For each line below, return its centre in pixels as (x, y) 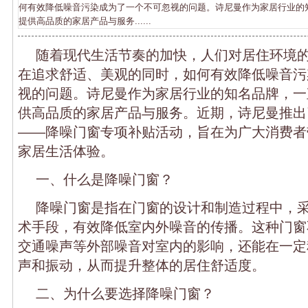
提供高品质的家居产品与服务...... (85, 21)
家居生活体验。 (66, 151)
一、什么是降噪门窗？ (104, 179)
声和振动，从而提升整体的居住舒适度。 (142, 265)
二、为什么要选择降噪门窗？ (125, 293)
